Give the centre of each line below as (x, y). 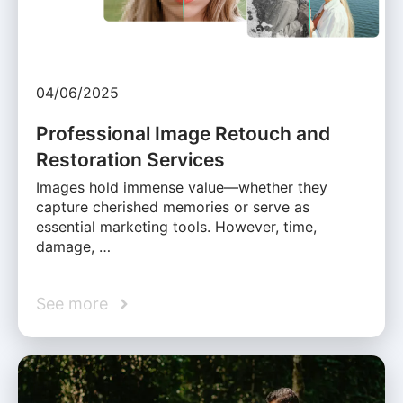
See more (72, 304)
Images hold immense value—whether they (182, 188)
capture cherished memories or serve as (173, 207)
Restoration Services (130, 160)
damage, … (73, 247)
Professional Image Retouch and (183, 134)
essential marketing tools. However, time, (176, 227)
